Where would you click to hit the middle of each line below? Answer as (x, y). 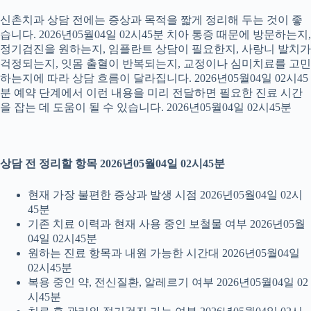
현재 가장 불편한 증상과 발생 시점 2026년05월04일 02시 (165, 195)
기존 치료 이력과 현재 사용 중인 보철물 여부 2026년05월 (167, 224)
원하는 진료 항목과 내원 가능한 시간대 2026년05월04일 (164, 253)
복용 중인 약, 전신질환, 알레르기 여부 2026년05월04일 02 (168, 283)
